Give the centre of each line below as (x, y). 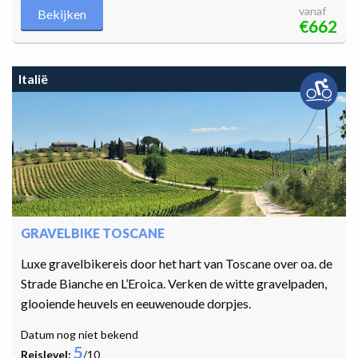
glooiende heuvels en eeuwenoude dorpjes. (136, 304)
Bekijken (62, 14)
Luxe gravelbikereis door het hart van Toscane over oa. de (177, 264)
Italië (33, 79)
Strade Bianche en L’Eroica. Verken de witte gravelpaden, (174, 284)
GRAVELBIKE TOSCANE (93, 233)
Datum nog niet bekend (80, 335)
